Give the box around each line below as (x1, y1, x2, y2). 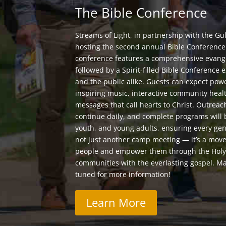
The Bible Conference (75, 3, 208, 22)
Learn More (86, 195, 146, 210)
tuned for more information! (75, 169, 171, 179)
